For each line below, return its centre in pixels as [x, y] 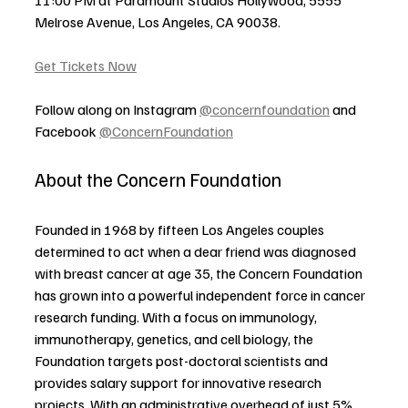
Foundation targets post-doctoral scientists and [183, 360]
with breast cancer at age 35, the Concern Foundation [200, 273]
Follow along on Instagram [117, 109]
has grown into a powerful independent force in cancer [201, 295]
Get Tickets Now [86, 65]
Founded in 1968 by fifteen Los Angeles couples [181, 229]
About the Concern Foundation [158, 178]
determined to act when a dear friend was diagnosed [197, 251]
